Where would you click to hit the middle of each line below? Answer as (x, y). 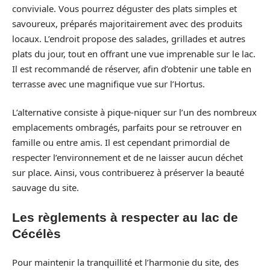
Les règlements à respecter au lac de (125, 217)
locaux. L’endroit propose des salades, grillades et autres (129, 38)
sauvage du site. (46, 187)
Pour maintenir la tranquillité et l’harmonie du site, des (125, 262)
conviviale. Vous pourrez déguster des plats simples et (124, 8)
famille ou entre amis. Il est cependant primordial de (121, 142)
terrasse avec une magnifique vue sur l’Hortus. (108, 83)
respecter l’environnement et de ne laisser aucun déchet (127, 157)
